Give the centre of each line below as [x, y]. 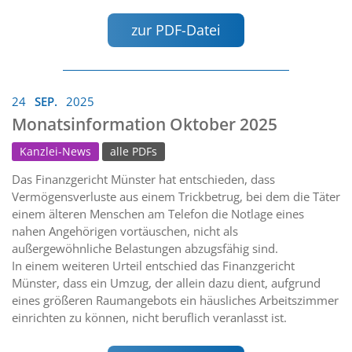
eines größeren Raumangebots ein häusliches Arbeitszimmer [175, 301]
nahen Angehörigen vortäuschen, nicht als [125, 231]
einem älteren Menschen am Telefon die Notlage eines [158, 214]
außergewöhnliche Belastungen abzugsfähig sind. [145, 249]
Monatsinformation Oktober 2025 [145, 125]
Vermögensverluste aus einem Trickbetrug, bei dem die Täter [176, 197]
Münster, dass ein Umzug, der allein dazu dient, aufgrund [166, 283]
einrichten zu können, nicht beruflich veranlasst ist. [149, 318]
